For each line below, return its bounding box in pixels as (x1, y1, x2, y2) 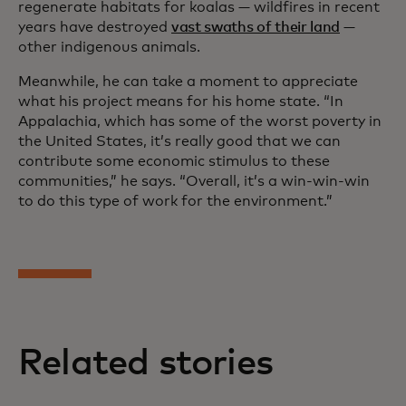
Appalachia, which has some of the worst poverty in (18, 114, 382, 130)
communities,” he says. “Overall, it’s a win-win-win (18, 174, 370, 189)
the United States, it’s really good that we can (18, 134, 341, 150)
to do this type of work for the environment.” (18, 194, 333, 209)
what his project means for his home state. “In (18, 94, 343, 110)
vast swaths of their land (171, 20, 340, 35)
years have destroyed (18, 20, 171, 35)
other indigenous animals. (18, 40, 200, 55)
